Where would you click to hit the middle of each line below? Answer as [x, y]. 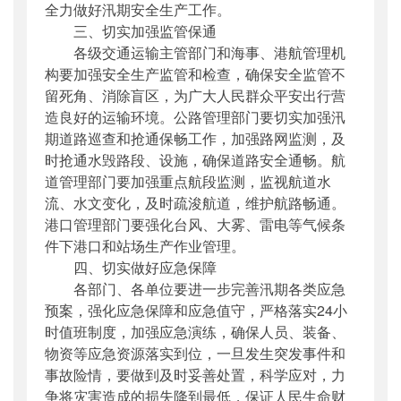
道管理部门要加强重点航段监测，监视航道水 [188, 182]
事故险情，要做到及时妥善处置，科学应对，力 [195, 375]
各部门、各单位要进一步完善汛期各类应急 [195, 289]
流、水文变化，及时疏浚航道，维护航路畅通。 [195, 203]
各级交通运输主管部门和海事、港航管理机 [195, 53]
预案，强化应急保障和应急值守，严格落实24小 [196, 311]
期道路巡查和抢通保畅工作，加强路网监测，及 [195, 139]
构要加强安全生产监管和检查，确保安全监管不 [195, 74]
